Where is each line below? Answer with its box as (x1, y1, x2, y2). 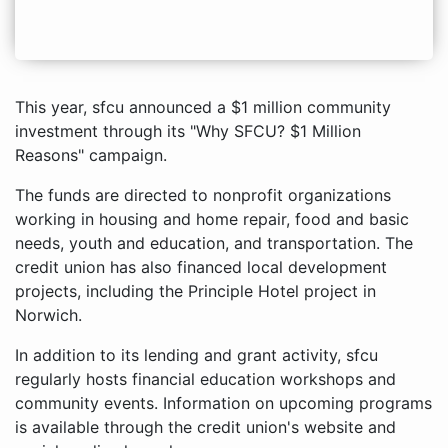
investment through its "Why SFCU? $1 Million (15, 121, 361, 142)
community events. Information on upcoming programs (15, 393, 432, 414)
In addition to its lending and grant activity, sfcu (15, 345, 378, 366)
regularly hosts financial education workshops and (15, 369, 396, 390)
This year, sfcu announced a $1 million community (15, 97, 391, 118)
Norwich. (15, 305, 82, 326)
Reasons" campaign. (15, 145, 167, 166)
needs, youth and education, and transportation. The (15, 233, 413, 254)
